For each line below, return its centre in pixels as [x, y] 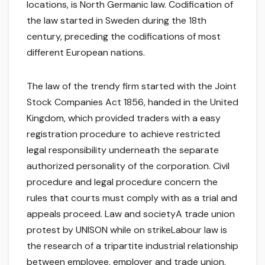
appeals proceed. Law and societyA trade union [131, 214]
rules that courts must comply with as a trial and [132, 198]
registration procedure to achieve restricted [123, 134]
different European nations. [86, 53]
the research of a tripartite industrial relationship [132, 246]
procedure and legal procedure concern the [122, 182]
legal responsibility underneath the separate [123, 150]
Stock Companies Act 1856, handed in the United [132, 102]
